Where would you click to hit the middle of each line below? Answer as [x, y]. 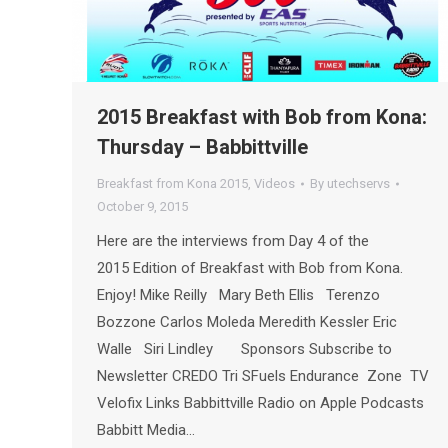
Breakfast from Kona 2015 [172, 184]
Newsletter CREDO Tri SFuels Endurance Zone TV [263, 376]
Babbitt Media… [146, 430]
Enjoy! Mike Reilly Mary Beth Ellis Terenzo [238, 295]
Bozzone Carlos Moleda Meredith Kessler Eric [247, 322]
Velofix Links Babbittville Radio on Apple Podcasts [260, 403]
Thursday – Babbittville [202, 147]
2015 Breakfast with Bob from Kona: [262, 117]
